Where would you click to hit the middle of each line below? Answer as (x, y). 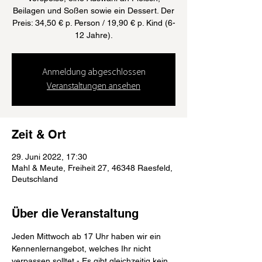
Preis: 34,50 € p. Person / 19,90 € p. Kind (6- (94, 23)
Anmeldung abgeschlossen (94, 73)
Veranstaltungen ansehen (94, 87)
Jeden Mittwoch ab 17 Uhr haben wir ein (87, 236)
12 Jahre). (94, 35)
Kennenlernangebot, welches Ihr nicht (82, 249)
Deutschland (35, 179)
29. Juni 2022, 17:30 (49, 157)
